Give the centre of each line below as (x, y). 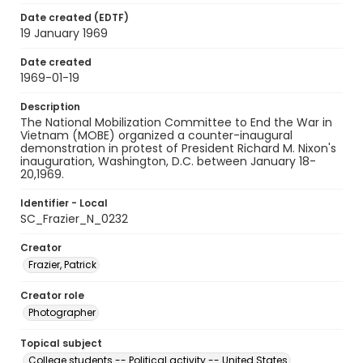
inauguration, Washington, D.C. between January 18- (168, 161)
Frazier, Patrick (62, 265)
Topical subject (61, 343)
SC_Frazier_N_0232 (74, 219)
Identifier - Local (64, 203)
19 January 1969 (64, 33)
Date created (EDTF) (75, 17)
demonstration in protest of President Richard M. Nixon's (178, 148)
